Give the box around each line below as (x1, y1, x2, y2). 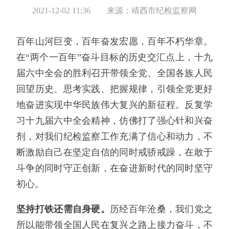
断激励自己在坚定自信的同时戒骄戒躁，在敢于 (16, 147, 213, 158)
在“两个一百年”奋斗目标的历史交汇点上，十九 (16, 52, 213, 63)
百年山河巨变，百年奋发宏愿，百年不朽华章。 (16, 36, 213, 47)
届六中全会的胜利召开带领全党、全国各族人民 (16, 68, 213, 79)
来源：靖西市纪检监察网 (107, 6, 197, 15)
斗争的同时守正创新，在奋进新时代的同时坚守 (16, 163, 213, 174)
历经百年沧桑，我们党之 (110, 204, 213, 215)
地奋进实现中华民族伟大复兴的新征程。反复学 (16, 100, 213, 110)
